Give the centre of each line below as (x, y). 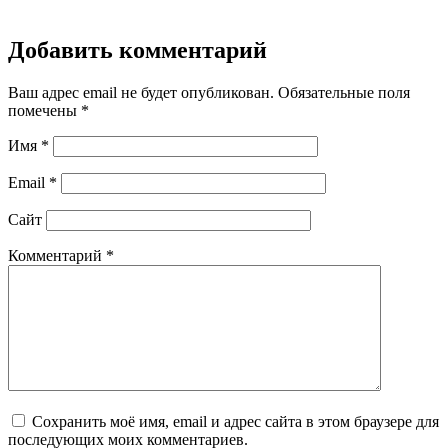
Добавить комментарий (137, 49)
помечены (44, 110)
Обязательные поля (344, 92)
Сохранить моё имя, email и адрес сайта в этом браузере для (235, 421)
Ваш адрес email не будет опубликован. (141, 92)
